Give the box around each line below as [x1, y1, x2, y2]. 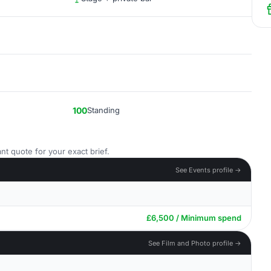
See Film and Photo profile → [148, 238, 241, 247]
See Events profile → [175, 165, 241, 174]
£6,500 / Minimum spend [146, 213, 241, 223]
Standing [87, 105, 120, 115]
